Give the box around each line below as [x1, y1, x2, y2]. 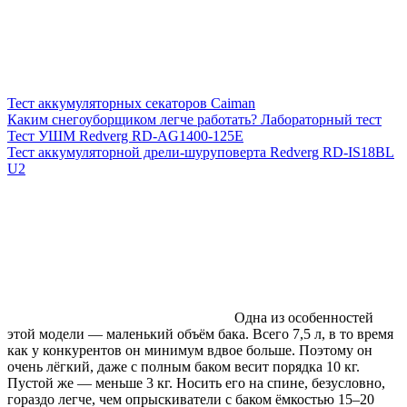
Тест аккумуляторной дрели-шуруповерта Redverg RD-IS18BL [7, 144, 394, 161]
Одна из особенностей [234, 310, 373, 326]
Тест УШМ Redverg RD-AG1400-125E [7, 128, 243, 144]
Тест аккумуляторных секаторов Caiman [7, 95, 255, 112]
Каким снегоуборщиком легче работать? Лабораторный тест [7, 112, 382, 128]
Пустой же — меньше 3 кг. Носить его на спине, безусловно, [7, 375, 385, 392]
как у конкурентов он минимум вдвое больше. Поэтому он [7, 342, 372, 359]
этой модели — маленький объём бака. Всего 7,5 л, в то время [7, 326, 393, 342]
